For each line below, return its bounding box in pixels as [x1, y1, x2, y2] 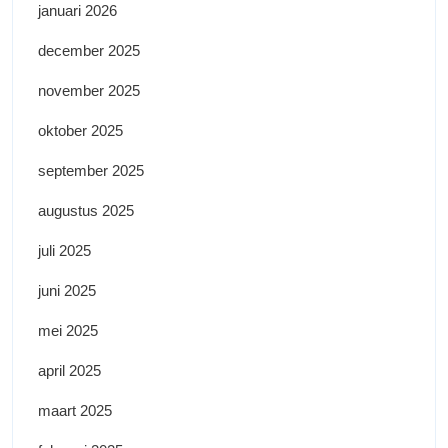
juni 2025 [38, 282, 96, 300]
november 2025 [38, 82, 140, 100]
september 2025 [38, 162, 144, 180]
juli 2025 [38, 242, 91, 260]
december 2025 [38, 42, 140, 60]
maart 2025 [38, 402, 112, 420]
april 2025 [38, 362, 101, 380]
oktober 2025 [38, 122, 123, 140]
